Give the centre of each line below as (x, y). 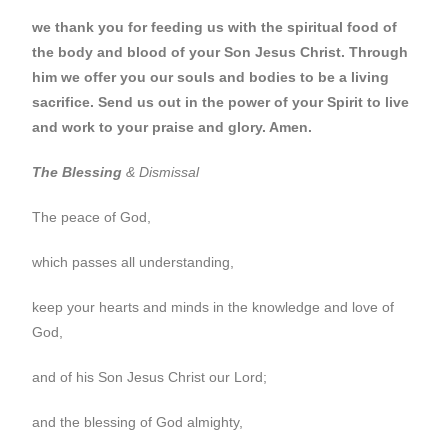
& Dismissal (163, 172)
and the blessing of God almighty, (138, 422)
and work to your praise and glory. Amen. (172, 127)
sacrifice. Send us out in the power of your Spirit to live (221, 102)
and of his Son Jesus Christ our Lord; (150, 377)
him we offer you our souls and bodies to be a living (211, 77)
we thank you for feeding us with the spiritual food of (215, 27)
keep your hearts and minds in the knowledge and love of (213, 307)
